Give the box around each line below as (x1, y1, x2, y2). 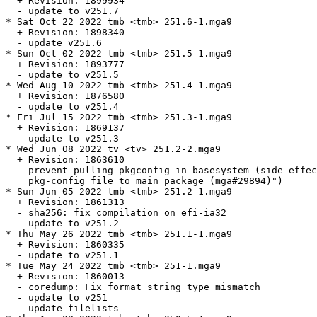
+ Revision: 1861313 (6, 197, 125, 208)
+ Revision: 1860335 (6, 239, 125, 250)
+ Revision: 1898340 (6, 27, 125, 38)
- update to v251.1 (6, 250, 119, 261)
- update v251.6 (6, 38, 102, 49)
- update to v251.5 (6, 69, 119, 81)
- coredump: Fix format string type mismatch (6, 282, 260, 293)
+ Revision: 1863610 (6, 154, 125, 166)
